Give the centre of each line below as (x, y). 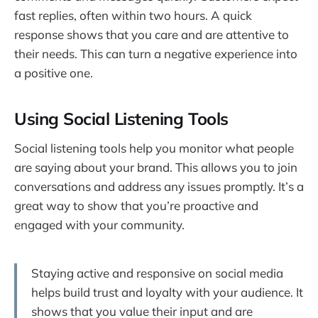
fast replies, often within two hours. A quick (133, 16)
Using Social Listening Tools (121, 119)
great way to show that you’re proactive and (136, 205)
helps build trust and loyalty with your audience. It (167, 292)
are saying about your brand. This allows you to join (156, 167)
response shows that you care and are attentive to (152, 35)
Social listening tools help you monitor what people (154, 148)
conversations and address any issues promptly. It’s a (159, 186)
